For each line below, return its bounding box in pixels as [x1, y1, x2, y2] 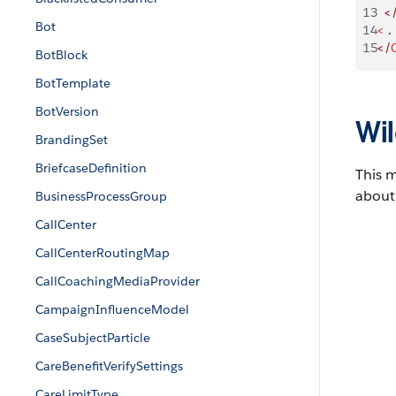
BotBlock [35, 47, 88, 63]
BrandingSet [35, 132, 108, 148]
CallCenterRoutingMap [35, 245, 170, 261]
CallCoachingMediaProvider [35, 273, 200, 289]
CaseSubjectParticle [35, 330, 150, 346]
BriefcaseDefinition [35, 160, 147, 176]
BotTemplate [35, 75, 110, 91]
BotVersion [35, 103, 99, 119]
